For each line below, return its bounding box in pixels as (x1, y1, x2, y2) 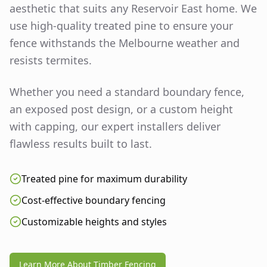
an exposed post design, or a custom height (10, 101, 233, 116)
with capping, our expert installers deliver (10, 119, 221, 133)
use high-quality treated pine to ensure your (10, 18, 233, 33)
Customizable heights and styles (21, 215, 167, 228)
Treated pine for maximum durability (21, 172, 187, 185)
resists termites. (10, 52, 92, 67)
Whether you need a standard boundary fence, (10, 84, 244, 99)
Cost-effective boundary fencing (21, 193, 166, 207)
